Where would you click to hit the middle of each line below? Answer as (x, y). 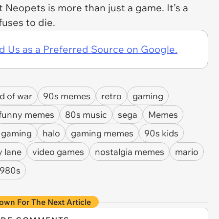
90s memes (67, 96)
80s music (86, 114)
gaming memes (102, 133)
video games (58, 152)
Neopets (25, 8)
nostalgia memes (130, 152)
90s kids (161, 133)
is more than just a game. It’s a (117, 8)
